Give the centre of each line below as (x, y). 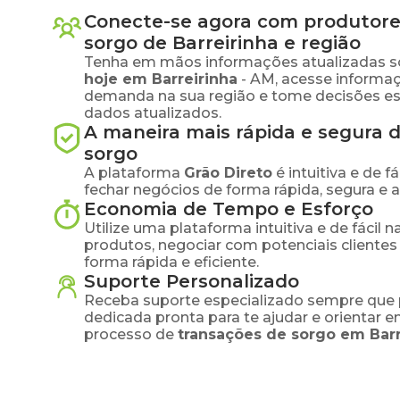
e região (320, 43)
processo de (129, 334)
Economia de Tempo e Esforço (229, 209)
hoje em (118, 79)
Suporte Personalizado (192, 281)
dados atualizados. (153, 113)
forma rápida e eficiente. (171, 262)
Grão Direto (228, 173)
